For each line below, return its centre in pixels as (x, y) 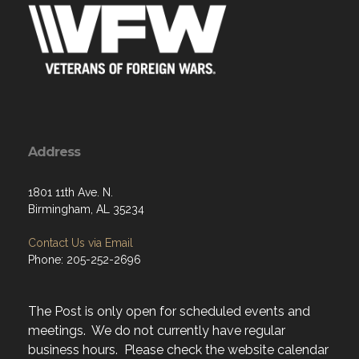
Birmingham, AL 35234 (86, 209)
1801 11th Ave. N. (71, 192)
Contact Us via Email (81, 243)
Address (54, 152)
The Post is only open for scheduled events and (169, 311)
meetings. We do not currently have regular (157, 331)
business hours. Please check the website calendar (178, 350)
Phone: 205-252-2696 (85, 260)
